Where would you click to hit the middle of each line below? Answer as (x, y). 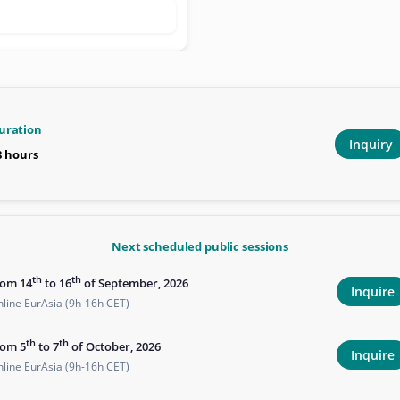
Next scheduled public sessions (200, 246)
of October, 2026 (115, 347)
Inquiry (371, 144)
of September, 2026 (135, 283)
